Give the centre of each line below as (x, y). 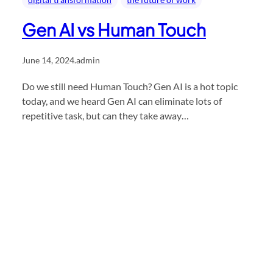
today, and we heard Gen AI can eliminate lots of (122, 101)
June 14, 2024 (48, 60)
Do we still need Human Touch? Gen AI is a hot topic (130, 87)
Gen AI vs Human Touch (114, 30)
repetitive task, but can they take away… (105, 116)
